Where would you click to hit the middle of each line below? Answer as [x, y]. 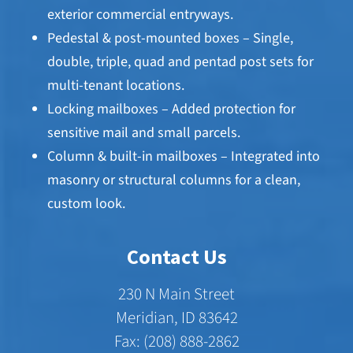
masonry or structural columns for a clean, [174, 180]
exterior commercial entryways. [140, 14]
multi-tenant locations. [116, 85]
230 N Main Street [176, 294]
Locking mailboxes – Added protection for [171, 109]
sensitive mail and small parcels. [144, 132]
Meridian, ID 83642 [176, 318]
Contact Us [176, 256]
